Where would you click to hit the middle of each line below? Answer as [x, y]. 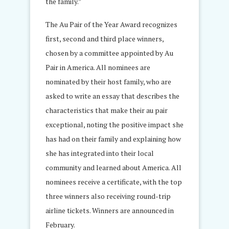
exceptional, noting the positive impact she [114, 124]
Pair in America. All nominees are [98, 67]
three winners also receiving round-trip [108, 196]
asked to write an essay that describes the [112, 96]
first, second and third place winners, [105, 39]
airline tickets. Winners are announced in [110, 210]
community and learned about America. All [113, 167]
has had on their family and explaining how [113, 139]
